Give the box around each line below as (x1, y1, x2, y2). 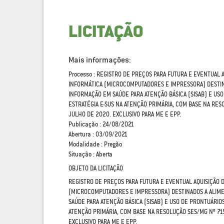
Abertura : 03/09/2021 (68, 130, 127, 138)
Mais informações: (68, 54, 131, 64)
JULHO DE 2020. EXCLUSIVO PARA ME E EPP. (68, 110, 181, 118)
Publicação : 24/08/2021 (68, 120, 134, 128)
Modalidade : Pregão (68, 140, 122, 148)
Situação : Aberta (68, 150, 112, 158)
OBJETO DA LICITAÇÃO (68, 164, 123, 172)
